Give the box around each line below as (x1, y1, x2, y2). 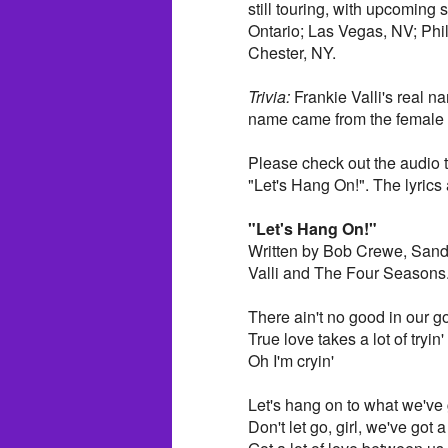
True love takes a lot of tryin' (248, 326, 444, 350)
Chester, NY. (248, 40, 336, 64)
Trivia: (248, 84, 290, 108)
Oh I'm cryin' (248, 348, 334, 372)
